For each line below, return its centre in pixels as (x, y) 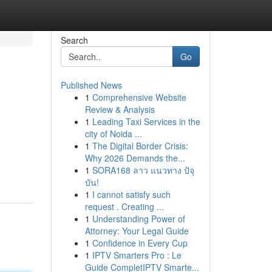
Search (74, 40)
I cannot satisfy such (131, 194)
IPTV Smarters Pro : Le (137, 255)
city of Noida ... (113, 134)
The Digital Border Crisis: (140, 146)
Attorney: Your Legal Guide (137, 231)
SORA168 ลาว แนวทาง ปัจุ (143, 170)
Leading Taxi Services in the (146, 121)
